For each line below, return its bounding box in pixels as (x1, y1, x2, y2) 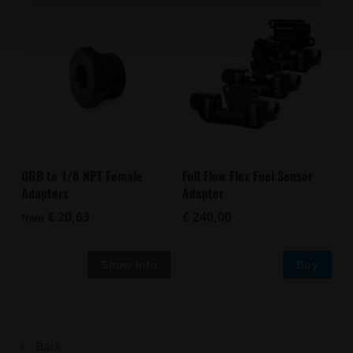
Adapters (21, 184, 69, 203)
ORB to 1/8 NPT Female (21, 166, 143, 186)
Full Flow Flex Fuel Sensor (182, 166, 313, 186)
